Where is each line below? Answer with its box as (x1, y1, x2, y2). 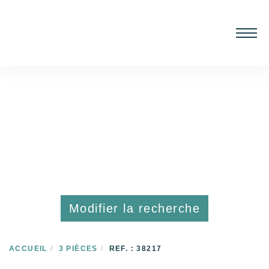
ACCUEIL (9, 244, 47, 253)
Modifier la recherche (68, 202, 201, 215)
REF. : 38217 (109, 244, 162, 253)
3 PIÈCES (58, 244, 98, 253)
